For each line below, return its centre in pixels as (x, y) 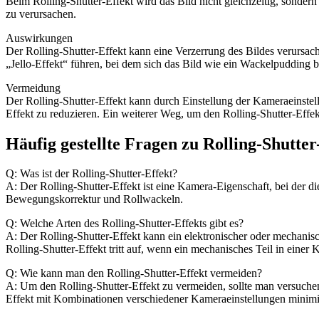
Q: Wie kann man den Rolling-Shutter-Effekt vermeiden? (134, 273)
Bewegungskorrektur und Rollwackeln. (94, 199)
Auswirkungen (39, 38)
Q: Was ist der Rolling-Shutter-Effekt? (91, 174)
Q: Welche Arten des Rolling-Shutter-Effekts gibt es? (125, 224)
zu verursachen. (41, 14)
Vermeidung (33, 88)
